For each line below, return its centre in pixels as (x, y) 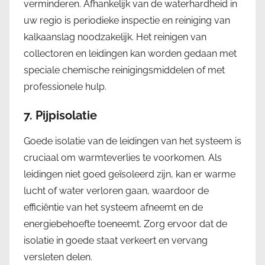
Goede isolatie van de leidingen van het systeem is (132, 141)
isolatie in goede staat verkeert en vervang (116, 240)
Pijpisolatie (66, 115)
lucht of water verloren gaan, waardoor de (116, 190)
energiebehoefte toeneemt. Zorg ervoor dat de (125, 224)
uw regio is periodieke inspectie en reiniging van (127, 20)
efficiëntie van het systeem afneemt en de (113, 207)
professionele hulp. (65, 86)
